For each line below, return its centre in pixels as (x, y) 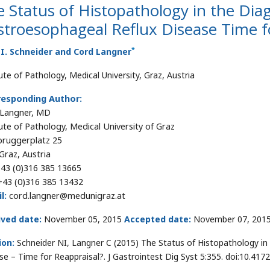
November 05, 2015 (83, 219)
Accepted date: (158, 219)
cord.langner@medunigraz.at (66, 196)
